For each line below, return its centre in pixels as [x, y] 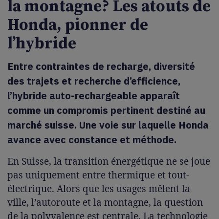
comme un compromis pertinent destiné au [106, 110]
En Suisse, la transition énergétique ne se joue [109, 161]
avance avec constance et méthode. [92, 140]
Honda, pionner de [78, 25]
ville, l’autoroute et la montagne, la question [105, 202]
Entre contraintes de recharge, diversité [101, 66]
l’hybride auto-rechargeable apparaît [94, 96]
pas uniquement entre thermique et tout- [98, 175]
